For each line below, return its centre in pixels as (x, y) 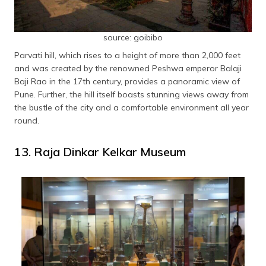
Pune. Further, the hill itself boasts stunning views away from (132, 95)
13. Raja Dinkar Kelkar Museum (100, 152)
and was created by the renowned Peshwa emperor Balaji (128, 69)
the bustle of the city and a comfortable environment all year (132, 108)
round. (27, 121)
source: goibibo (133, 38)
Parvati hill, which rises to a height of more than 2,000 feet (127, 56)
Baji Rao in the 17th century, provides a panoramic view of (127, 82)
